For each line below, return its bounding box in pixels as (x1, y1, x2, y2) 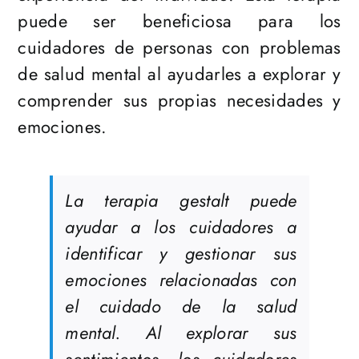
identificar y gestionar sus (65, 240, 297, 267)
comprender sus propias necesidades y (18, 87, 341, 114)
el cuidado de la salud (65, 293, 297, 320)
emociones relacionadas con (65, 267, 297, 293)
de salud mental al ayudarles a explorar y (18, 61, 341, 87)
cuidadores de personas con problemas (18, 34, 341, 61)
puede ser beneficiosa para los (18, 8, 341, 34)
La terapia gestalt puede (65, 188, 297, 214)
